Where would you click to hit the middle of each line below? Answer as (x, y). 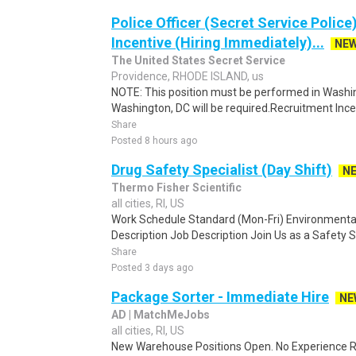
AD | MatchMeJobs (161, 315)
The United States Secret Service (198, 60)
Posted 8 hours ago (154, 141)
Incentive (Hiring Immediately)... (218, 43)
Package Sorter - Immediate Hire (220, 297)
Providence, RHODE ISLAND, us (188, 76)
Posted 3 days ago (152, 268)
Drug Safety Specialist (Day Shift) (222, 170)
